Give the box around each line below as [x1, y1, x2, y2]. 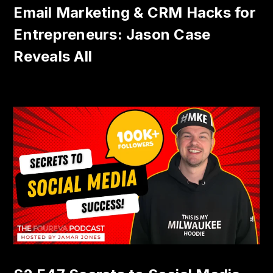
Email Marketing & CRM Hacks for [13, 4, 256, 22]
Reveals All [13, 48, 93, 66]
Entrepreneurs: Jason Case [13, 26, 211, 44]
